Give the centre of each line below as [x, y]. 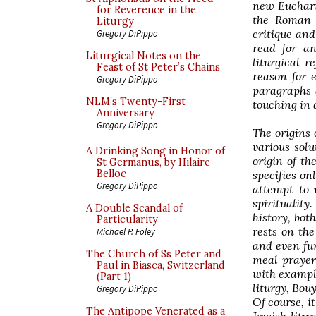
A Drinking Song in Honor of [156, 151]
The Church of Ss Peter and [154, 254]
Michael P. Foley [126, 231]
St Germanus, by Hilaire [153, 162]
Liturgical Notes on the [144, 56]
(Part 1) [114, 276]
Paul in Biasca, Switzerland [161, 265]
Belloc [111, 174]
